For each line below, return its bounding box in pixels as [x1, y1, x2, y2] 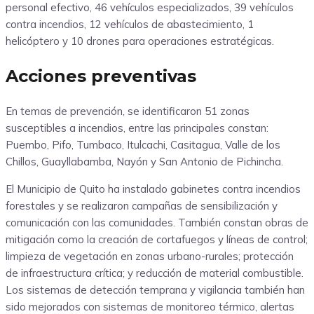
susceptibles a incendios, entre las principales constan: [6, 121, 268, 135]
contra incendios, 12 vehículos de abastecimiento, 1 [6, 18, 254, 32]
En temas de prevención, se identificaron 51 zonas [6, 104, 250, 118]
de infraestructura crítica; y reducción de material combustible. [6, 266, 303, 280]
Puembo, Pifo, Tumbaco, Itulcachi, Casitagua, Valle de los [6, 138, 280, 152]
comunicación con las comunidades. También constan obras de [6, 216, 308, 230]
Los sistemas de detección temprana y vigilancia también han [6, 283, 305, 297]
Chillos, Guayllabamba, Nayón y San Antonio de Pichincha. [6, 155, 283, 169]
